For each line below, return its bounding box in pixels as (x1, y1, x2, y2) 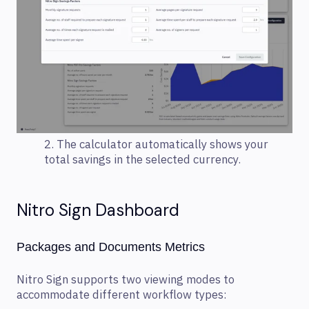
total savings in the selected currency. (44, 151, 241, 168)
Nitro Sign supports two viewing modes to (17, 271, 235, 288)
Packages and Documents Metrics (17, 240, 205, 255)
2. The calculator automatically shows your (44, 136, 268, 153)
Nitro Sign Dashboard (17, 199, 179, 221)
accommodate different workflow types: (17, 286, 227, 303)
